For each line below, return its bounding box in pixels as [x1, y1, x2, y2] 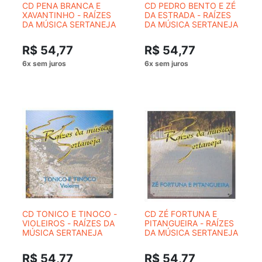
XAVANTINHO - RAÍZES [22, 10, 111, 20]
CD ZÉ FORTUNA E [144, 209, 217, 219]
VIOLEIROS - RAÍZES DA [22, 218, 115, 228]
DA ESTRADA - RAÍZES [144, 10, 231, 20]
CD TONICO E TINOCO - [22, 209, 117, 219]
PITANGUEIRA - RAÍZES [144, 218, 234, 228]
